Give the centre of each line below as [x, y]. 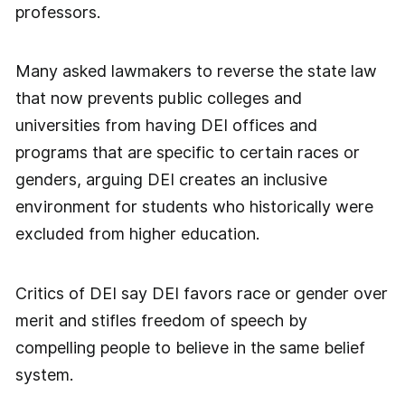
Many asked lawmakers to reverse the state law [196, 71]
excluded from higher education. [137, 234]
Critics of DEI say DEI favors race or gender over [201, 293]
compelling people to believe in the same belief [190, 347]
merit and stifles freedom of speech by [161, 320]
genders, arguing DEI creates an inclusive [171, 180]
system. [44, 374]
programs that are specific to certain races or [187, 153]
